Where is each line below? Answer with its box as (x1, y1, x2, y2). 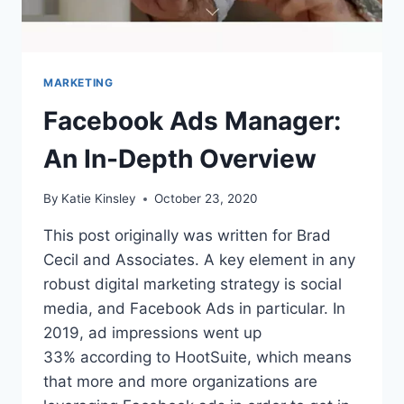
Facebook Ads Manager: (43, 105, 341, 136)
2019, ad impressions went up (43, 324, 262, 343)
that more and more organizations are (43, 372, 317, 391)
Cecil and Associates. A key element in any (43, 251, 355, 270)
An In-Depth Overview (43, 142, 317, 174)
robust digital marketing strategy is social (43, 275, 342, 294)
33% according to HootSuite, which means (43, 348, 352, 367)
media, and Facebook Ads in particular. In (43, 299, 345, 318)
